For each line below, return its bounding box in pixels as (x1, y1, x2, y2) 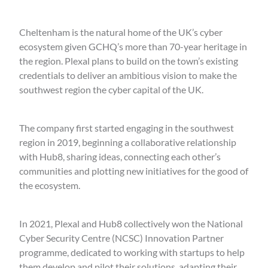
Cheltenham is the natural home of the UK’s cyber (19, 26, 223, 38)
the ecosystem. (19, 179, 80, 191)
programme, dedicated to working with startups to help (19, 246, 245, 258)
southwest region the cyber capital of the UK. (19, 84, 203, 95)
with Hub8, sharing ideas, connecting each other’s (19, 151, 221, 162)
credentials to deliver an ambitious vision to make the (19, 69, 237, 81)
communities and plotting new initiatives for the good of (19, 165, 248, 176)
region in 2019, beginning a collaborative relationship (19, 136, 236, 148)
